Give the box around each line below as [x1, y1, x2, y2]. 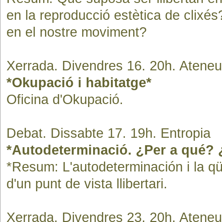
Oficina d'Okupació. [6, 92, 123, 107]
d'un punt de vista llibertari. [6, 176, 167, 191]
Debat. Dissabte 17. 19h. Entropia [6, 126, 211, 141]
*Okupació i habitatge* [6, 75, 152, 90]
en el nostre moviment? [6, 25, 147, 40]
